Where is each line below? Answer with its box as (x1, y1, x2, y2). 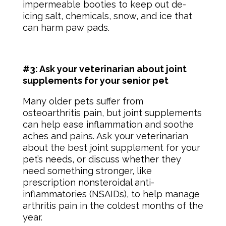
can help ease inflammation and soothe (22, 119, 194, 130)
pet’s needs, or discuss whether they (22, 153, 181, 164)
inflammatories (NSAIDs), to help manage (22, 188, 200, 199)
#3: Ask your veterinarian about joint (22, 63, 187, 74)
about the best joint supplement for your (22, 142, 200, 153)
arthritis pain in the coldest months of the (22, 200, 203, 211)
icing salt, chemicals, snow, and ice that (22, 10, 192, 21)
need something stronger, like (22, 165, 152, 176)
